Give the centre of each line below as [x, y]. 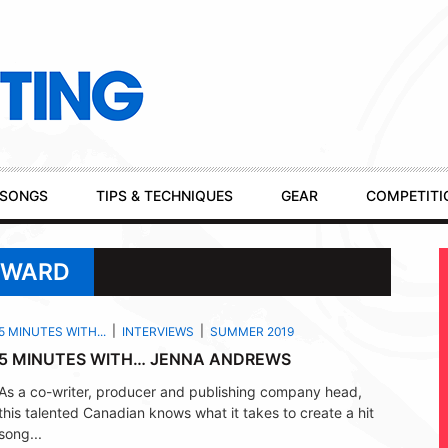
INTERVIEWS [157, 331]
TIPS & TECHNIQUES [164, 195]
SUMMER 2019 [251, 331]
